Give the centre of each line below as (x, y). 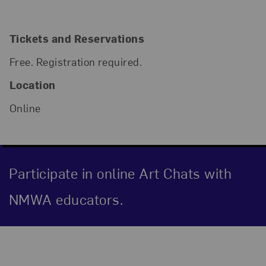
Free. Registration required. (76, 61)
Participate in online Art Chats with (120, 172)
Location (32, 85)
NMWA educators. (66, 199)
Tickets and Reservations (77, 38)
